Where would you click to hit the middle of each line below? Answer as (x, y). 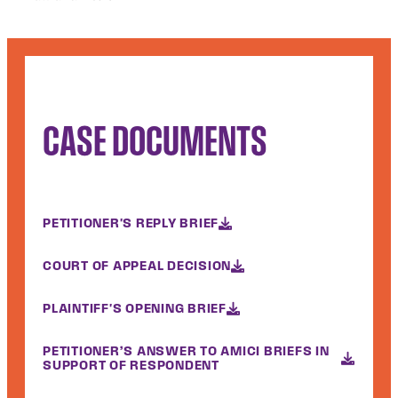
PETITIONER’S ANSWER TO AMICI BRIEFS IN (186, 351)
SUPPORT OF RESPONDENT (131, 365)
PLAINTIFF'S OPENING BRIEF (135, 308)
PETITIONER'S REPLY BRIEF (131, 223)
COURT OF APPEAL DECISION (137, 266)
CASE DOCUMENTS (155, 139)
